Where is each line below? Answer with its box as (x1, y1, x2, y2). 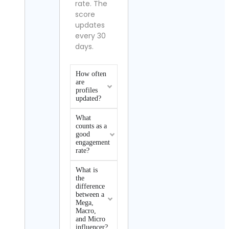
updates (75, 20, 105, 30)
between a (76, 191, 104, 198)
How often (76, 70, 106, 78)
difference (76, 182, 105, 190)
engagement (76, 139, 110, 146)
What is (76, 166, 98, 174)
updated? (76, 95, 101, 102)
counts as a (76, 122, 107, 130)
